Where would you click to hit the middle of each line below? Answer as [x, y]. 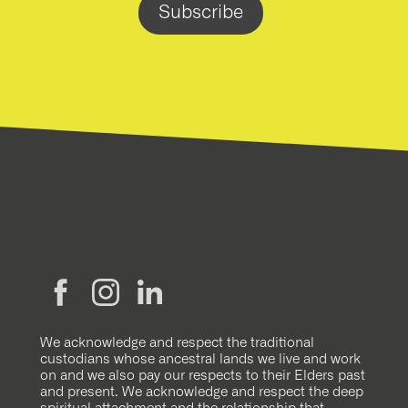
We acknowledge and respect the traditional [177, 343]
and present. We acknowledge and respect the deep [202, 393]
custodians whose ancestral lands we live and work [200, 360]
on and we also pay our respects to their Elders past [203, 376]
